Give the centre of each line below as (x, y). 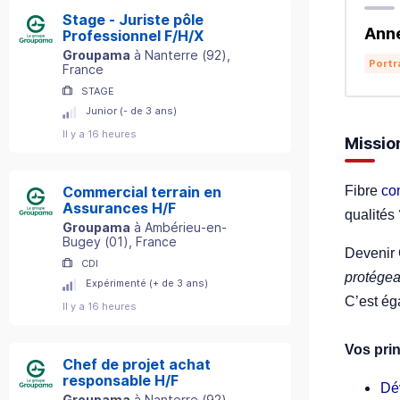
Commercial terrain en (142, 192)
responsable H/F (121, 380)
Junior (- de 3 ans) (131, 111)
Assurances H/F (119, 208)
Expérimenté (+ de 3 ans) (147, 283)
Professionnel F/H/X (133, 36)
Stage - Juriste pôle (133, 20)
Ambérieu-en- (186, 227)
